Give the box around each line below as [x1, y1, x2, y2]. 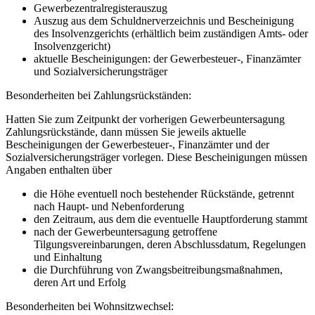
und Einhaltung [34, 250, 102, 263]
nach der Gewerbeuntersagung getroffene [34, 225, 217, 238]
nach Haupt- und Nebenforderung [34, 200, 184, 212]
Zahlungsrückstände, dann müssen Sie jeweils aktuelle [6, 125, 246, 138]
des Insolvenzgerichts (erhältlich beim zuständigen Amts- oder [34, 27, 308, 39]
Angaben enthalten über [6, 163, 112, 176]
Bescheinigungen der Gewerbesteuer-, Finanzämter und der [6, 138, 269, 150]
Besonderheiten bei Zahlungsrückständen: [6, 89, 191, 101]
